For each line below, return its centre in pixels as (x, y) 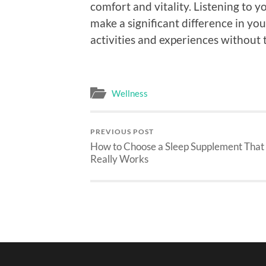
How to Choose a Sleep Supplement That (177, 147)
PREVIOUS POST (122, 132)
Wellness (130, 94)
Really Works (119, 159)
